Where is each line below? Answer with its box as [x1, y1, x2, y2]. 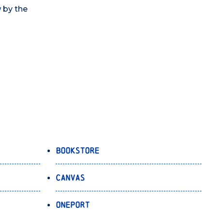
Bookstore [55, 145, 99, 155]
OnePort [55, 200, 90, 209]
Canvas [55, 172, 85, 182]
